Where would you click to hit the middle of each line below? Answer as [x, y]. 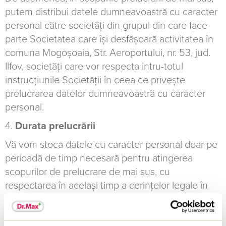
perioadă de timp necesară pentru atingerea [99, 158]
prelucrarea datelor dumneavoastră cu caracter [105, 94]
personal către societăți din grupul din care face [106, 26]
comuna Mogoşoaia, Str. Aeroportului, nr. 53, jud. [108, 53]
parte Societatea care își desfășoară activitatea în [109, 39]
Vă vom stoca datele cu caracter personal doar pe [111, 145]
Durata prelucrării [55, 126]
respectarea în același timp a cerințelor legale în [106, 186]
